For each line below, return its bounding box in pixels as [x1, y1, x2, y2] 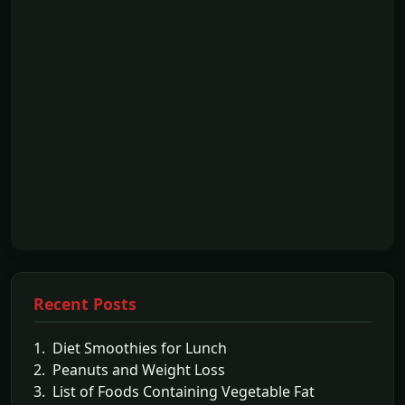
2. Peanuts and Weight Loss [33, 359, 225, 380]
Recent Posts [33, 292, 137, 315]
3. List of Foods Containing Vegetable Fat [33, 381, 315, 401]
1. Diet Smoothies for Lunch [33, 337, 227, 358]
